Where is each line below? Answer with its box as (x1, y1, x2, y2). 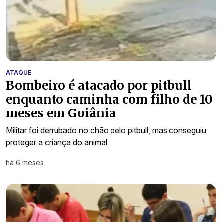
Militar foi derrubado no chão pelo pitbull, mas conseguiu (6, 125, 206, 136)
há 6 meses (6, 158, 44, 167)
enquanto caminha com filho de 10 (6, 92, 213, 108)
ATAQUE (6, 69, 31, 77)
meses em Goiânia (6, 106, 116, 121)
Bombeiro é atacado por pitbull (6, 78, 192, 94)
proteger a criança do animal (6, 137, 107, 148)
